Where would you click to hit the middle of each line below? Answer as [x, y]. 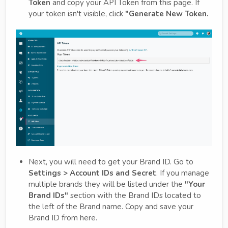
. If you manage [183, 173]
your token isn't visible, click [77, 14]
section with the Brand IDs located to [135, 195]
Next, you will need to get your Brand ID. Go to [111, 162]
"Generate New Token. [167, 14]
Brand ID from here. [63, 218]
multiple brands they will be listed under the [107, 184]
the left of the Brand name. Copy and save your [111, 206]
